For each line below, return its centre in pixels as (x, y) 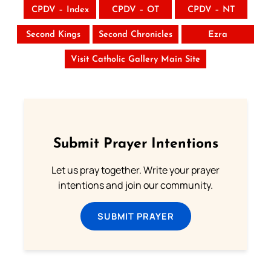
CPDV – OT (135, 10)
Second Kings (53, 35)
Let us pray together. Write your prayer (135, 170)
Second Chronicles (135, 35)
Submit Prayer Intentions (135, 144)
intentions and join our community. (135, 185)
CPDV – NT (211, 10)
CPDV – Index (60, 10)
